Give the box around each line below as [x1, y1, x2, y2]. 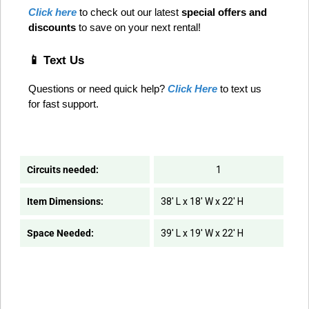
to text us [217, 83, 261, 95]
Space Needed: [27, 228, 94, 239]
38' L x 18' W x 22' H [160, 196, 243, 208]
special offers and [181, 6, 267, 18]
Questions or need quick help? [28, 83, 168, 95]
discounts [28, 21, 76, 33]
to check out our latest [77, 6, 181, 18]
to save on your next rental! [76, 21, 203, 33]
